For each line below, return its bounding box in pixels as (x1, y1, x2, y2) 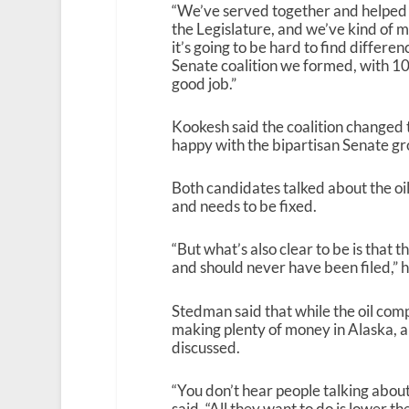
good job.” (171, 73, 236, 93)
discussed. (171, 337, 240, 357)
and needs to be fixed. (171, 196, 317, 216)
